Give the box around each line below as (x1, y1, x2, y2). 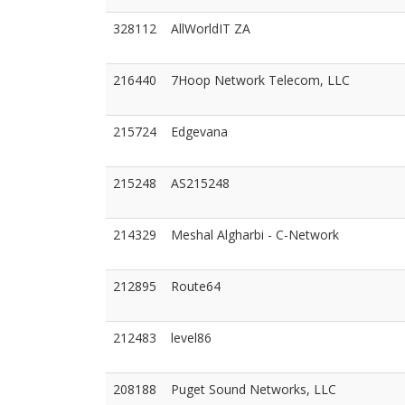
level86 (171, 329, 212, 346)
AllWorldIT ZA (171, 20, 250, 37)
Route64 (171, 278, 221, 295)
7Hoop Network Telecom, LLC (171, 71, 350, 89)
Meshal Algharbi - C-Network (171, 226, 339, 243)
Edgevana (171, 123, 228, 140)
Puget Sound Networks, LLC (171, 381, 336, 398)
